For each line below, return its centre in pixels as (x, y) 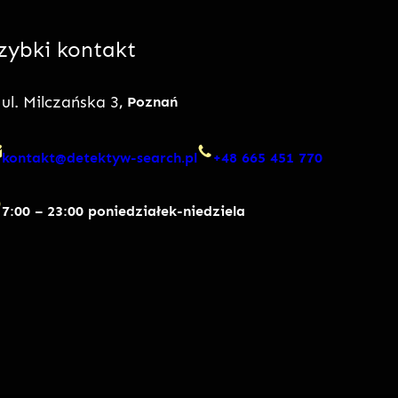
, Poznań (151, 101)
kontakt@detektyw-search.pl (99, 157)
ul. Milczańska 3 (60, 102)
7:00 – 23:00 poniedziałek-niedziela (123, 211)
